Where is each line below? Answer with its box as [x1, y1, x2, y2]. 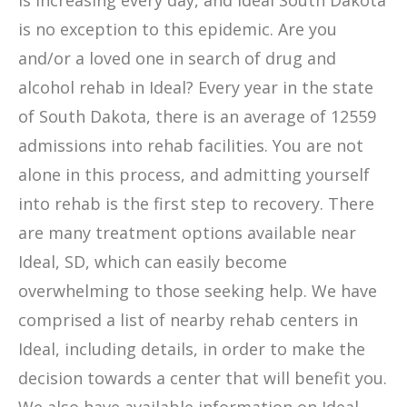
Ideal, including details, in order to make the [18, 338, 365, 360]
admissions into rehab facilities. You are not [18, 134, 363, 156]
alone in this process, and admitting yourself [18, 164, 370, 185]
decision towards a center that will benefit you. [18, 367, 387, 389]
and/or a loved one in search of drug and [18, 47, 336, 69]
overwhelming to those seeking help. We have [18, 280, 377, 302]
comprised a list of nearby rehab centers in [18, 309, 358, 331]
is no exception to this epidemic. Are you [18, 18, 337, 40]
